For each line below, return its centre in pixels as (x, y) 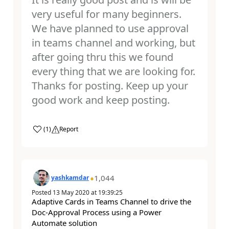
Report (69, 129)
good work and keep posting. (101, 100)
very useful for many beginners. (107, 14)
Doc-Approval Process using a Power (97, 212)
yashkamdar (70, 178)
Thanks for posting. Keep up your (110, 86)
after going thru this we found (102, 57)
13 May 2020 (71, 193)
